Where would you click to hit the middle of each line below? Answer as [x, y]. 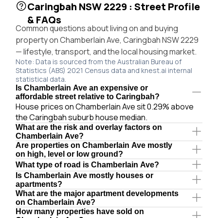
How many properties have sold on [80, 211]
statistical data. [41, 79]
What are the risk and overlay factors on [89, 127]
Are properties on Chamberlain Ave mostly [94, 145]
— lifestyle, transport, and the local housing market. [106, 51]
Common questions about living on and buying [97, 28]
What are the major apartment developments [97, 193]
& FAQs [44, 19]
